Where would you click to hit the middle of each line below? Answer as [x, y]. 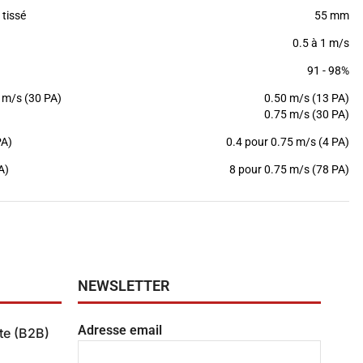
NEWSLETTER [124, 285]
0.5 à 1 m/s [321, 43]
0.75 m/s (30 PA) [307, 114]
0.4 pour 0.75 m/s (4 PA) [288, 141]
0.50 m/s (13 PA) [307, 98]
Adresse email [120, 330]
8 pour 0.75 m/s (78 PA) [289, 169]
